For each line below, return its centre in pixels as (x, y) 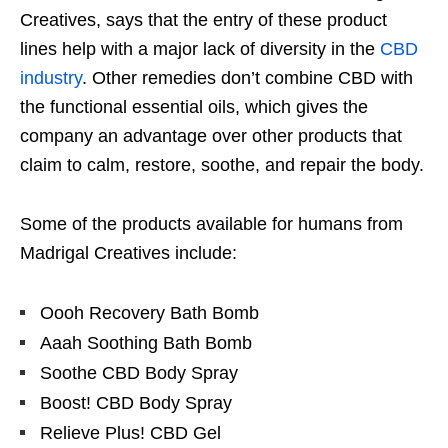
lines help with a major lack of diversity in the (200, 49)
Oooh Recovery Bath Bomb (149, 313)
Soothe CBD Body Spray (139, 373)
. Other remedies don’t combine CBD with (247, 78)
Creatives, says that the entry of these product (203, 20)
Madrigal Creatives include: (128, 253)
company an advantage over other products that (211, 136)
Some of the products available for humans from (211, 224)
